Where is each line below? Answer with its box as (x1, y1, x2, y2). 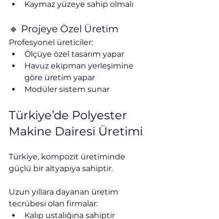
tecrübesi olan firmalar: (9, 198, 98, 208)
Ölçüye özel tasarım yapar (24, 49, 124, 59)
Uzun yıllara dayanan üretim (9, 187, 120, 197)
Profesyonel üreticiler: (9, 37, 93, 47)
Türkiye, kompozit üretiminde (9, 152, 127, 161)
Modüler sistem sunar (24, 84, 109, 94)
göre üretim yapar (24, 72, 95, 82)
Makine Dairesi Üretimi (9, 124, 143, 138)
